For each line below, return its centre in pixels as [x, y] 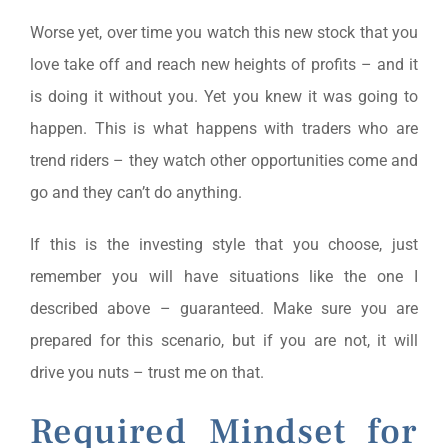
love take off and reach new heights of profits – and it [224, 64]
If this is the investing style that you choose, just [224, 244]
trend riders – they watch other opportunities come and [224, 160]
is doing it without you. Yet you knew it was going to [224, 96]
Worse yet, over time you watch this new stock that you [224, 32]
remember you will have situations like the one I [224, 276]
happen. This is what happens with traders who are [224, 128]
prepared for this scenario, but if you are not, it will [224, 340]
